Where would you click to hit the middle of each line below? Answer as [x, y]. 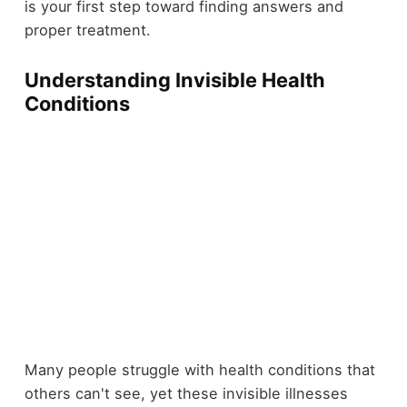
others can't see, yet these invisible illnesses [186, 394]
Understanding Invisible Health [174, 80]
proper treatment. [87, 30]
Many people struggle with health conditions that [199, 370]
